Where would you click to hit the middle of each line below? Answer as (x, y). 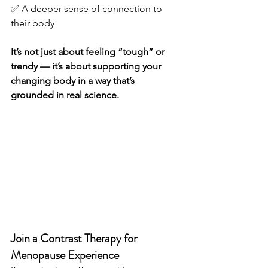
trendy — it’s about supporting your (87, 66)
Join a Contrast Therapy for (75, 238)
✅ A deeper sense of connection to (88, 9)
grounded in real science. (65, 95)
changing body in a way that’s (74, 81)
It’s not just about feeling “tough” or (89, 52)
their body (33, 23)
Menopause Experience (66, 255)
